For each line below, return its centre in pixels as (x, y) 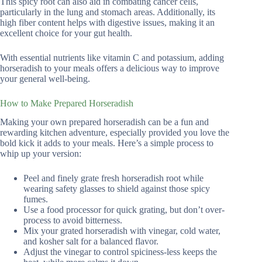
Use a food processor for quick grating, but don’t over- (124, 210)
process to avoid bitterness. (73, 220)
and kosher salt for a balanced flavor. (91, 242)
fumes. (36, 199)
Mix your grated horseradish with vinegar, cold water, (122, 231)
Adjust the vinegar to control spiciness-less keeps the (120, 252)
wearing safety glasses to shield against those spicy (117, 189)
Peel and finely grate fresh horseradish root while (113, 178)
